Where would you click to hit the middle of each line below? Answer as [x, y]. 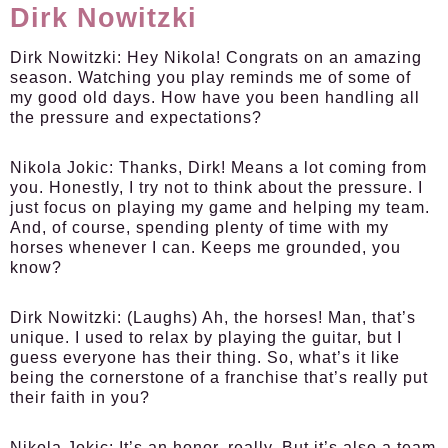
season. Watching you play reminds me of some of [210, 77]
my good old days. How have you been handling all [215, 97]
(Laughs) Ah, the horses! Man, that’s [269, 317]
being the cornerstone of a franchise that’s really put [219, 377]
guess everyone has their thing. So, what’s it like [205, 357]
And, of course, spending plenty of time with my [199, 227]
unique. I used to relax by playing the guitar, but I [206, 337]
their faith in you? [80, 397]
